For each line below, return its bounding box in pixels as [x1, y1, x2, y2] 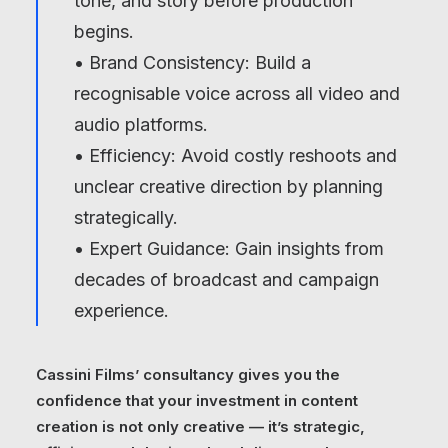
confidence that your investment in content [36, 391, 358, 410]
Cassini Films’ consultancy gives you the [36, 365, 340, 384]
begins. [74, 21, 134, 42]
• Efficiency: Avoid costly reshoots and [74, 145, 397, 166]
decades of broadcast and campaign [74, 269, 379, 290]
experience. [74, 300, 169, 321]
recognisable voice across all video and [74, 83, 400, 104]
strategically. [74, 207, 178, 228]
